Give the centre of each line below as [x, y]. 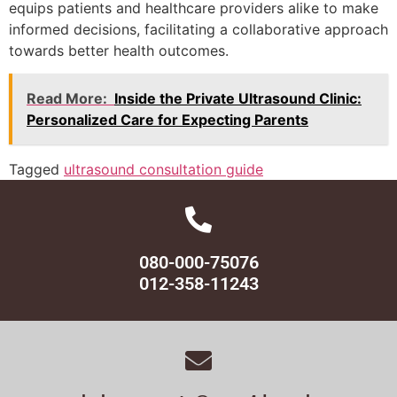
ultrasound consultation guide [163, 169]
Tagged [36, 169]
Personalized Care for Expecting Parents [167, 119]
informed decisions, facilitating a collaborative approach [198, 29]
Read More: [67, 98]
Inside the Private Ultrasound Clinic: [238, 98]
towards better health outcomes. [119, 50]
